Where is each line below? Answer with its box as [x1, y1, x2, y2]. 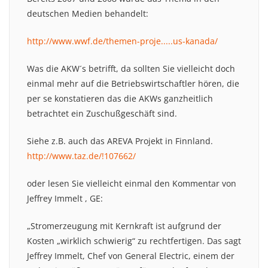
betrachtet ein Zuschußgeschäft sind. [27, 107, 177, 119]
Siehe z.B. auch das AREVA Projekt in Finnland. [27, 135, 213, 147]
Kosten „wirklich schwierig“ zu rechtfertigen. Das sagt [27, 234, 241, 246]
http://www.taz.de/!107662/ [27, 150, 136, 162]
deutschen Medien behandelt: [27, 7, 148, 19]
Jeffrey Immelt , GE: [27, 192, 103, 204]
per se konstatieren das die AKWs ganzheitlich [27, 92, 213, 104]
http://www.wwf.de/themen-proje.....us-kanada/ [27, 35, 218, 47]
